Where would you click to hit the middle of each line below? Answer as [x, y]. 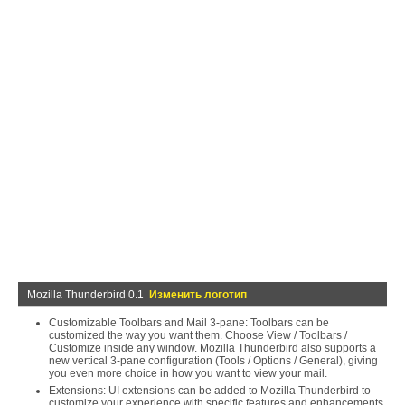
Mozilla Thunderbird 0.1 [88, 295]
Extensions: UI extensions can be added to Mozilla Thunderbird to [210, 391]
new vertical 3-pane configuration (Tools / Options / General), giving [213, 361]
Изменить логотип [198, 295]
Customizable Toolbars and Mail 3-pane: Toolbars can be [189, 323]
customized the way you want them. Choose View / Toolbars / [198, 335]
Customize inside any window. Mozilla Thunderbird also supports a [212, 348]
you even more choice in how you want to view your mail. [188, 373]
